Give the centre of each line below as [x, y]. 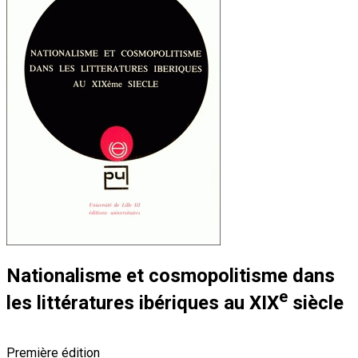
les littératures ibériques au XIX [143, 302]
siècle [316, 302]
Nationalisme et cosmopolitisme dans [171, 275]
